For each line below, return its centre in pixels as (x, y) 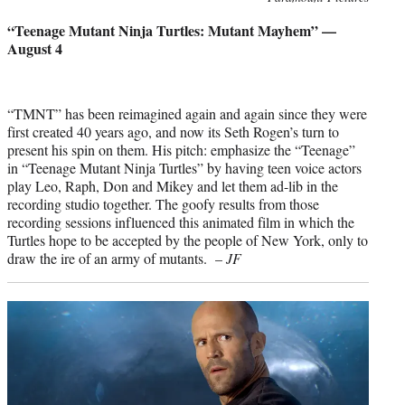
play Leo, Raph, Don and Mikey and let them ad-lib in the (173, 185)
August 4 (35, 48)
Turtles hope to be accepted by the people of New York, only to (188, 240)
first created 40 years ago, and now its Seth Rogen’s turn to (173, 131)
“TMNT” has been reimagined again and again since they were (187, 113)
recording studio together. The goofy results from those (163, 203)
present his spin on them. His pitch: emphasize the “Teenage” (181, 149)
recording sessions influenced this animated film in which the (181, 221)
